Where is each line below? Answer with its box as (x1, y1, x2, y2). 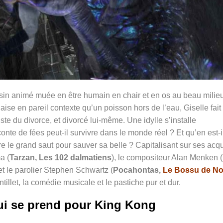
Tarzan (9, 153, 35, 162)
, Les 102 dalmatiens (35, 153, 111, 162)
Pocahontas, (113, 165, 163, 174)
